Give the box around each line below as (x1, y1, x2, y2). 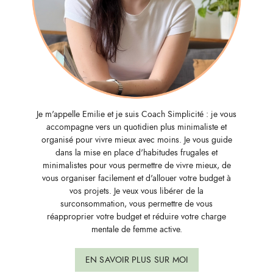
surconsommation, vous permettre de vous (60, 197, 213, 210)
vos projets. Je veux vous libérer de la (69, 185, 204, 197)
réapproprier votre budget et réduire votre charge (47, 210, 226, 222)
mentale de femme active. (91, 223, 182, 235)
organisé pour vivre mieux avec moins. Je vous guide (41, 133, 232, 146)
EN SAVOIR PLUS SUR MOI (85, 254, 188, 266)
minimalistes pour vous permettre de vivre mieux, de (42, 159, 231, 171)
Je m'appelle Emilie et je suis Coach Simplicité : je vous (37, 108, 236, 120)
